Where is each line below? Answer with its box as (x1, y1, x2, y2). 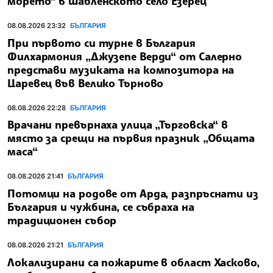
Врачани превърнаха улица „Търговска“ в (7, 118, 229, 132)
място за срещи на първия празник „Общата (7, 131, 255, 145)
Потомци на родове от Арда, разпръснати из (7, 186, 258, 200)
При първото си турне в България (7, 35, 196, 49)
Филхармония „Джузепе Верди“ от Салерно (7, 49, 243, 63)
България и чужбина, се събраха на (7, 199, 194, 213)
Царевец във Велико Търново (7, 76, 164, 90)
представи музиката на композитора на (7, 62, 235, 76)
